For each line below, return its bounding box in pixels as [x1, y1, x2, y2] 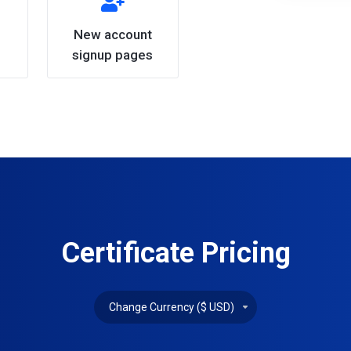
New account [73, 27, 152, 42]
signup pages [72, 47, 154, 63]
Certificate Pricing [60, 237, 291, 270]
